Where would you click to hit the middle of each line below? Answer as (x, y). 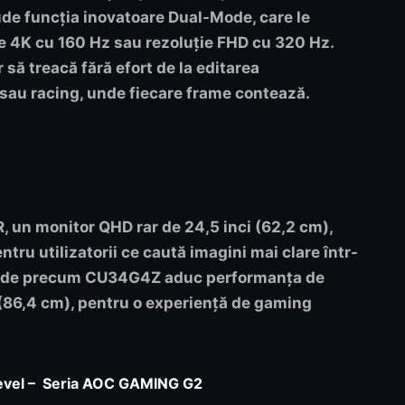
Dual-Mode (210, 18)
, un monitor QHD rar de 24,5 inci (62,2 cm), (169, 227)
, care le (281, 18)
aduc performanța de (243, 278)
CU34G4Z (123, 278)
